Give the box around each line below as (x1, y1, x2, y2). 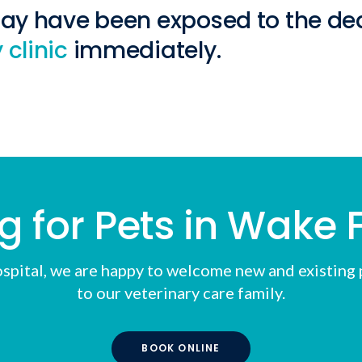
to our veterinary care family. (77, 282, 285, 302)
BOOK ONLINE (141, 341, 221, 356)
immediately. (67, 34, 221, 66)
